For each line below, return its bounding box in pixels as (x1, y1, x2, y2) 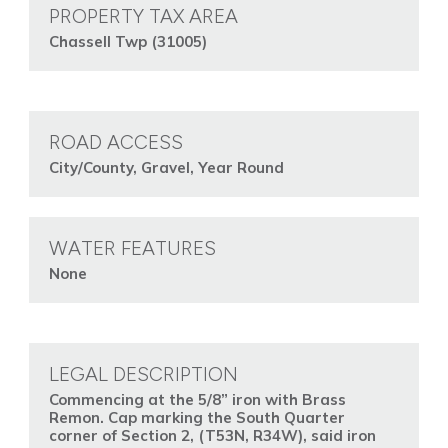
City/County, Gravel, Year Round (48, 158, 284, 178)
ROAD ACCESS (48, 130, 183, 155)
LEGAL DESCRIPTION (48, 362, 238, 387)
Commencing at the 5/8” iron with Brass (48, 390, 346, 410)
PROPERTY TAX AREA (48, 4, 238, 29)
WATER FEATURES (48, 236, 216, 261)
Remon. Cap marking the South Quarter (48, 408, 345, 428)
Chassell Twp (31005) (48, 32, 207, 52)
